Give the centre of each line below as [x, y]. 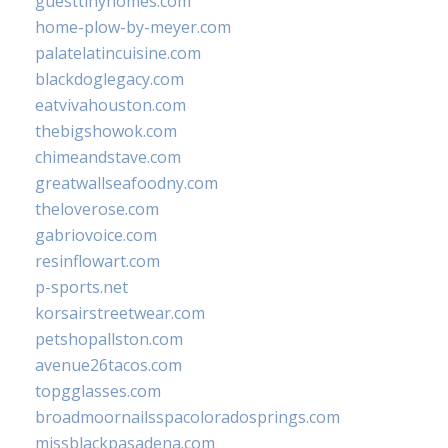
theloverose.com [97, 208]
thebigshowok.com [106, 130]
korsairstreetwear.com [120, 312]
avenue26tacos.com [108, 364]
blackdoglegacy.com [109, 78]
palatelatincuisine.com [118, 52]
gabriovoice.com [96, 234]
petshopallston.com [109, 338]
